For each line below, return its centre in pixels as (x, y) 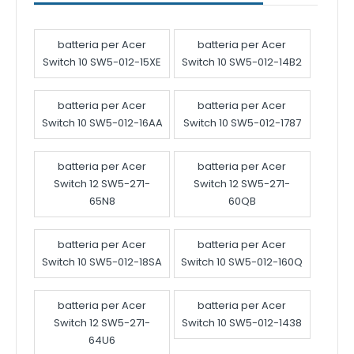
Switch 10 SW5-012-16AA (102, 123)
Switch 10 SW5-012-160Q (242, 262)
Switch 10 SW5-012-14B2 (242, 62)
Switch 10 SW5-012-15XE (102, 62)
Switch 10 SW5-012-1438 (242, 323)
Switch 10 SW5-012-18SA (102, 262)
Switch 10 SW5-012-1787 (242, 123)
